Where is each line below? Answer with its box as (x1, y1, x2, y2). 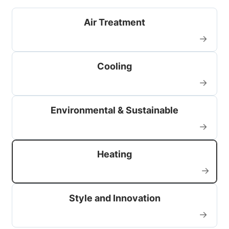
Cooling (97, 60, 132, 72)
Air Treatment (84, 16, 145, 28)
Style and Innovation (68, 192, 161, 203)
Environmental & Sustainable (51, 104, 178, 116)
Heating (97, 148, 132, 159)
